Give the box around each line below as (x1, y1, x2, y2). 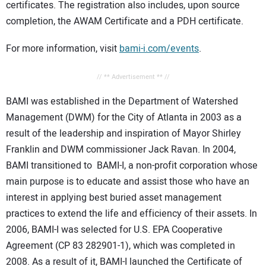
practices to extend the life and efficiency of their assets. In (6, 207, 257, 221)
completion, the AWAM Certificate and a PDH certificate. (6, 14, 243, 28)
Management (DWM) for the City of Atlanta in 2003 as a (6, 110, 242, 125)
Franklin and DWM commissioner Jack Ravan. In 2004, (6, 142, 236, 157)
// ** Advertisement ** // (96, 72, 170, 83)
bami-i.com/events (119, 42, 199, 56)
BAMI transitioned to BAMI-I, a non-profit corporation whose (6, 159, 258, 173)
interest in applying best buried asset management (6, 191, 221, 205)
